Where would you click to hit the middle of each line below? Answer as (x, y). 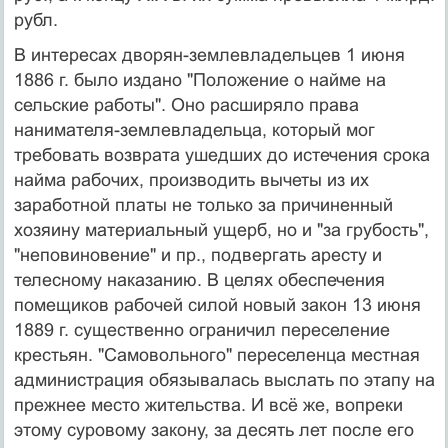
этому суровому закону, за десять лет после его (213, 429)
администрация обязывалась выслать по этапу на (224, 379)
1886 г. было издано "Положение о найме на (199, 79)
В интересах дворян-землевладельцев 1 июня (209, 54)
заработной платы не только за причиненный (203, 204)
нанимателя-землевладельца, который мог (194, 129)
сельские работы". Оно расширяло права (186, 104)
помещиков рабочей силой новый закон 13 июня (217, 304)
